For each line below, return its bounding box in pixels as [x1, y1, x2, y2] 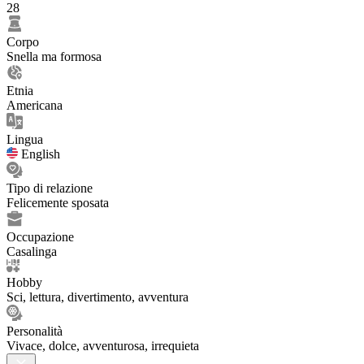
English [18, 146, 60, 161]
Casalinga [6, 244, 57, 258]
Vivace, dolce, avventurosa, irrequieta [6, 338, 199, 353]
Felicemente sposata [6, 195, 109, 210]
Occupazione [6, 229, 74, 244]
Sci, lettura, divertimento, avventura [6, 289, 188, 304]
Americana [6, 97, 63, 112]
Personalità [6, 323, 63, 338]
